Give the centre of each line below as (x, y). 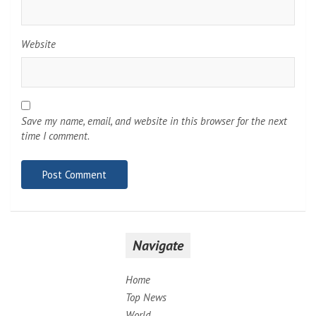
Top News (146, 297)
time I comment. (55, 135)
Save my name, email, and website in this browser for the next (154, 121)
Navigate (158, 245)
